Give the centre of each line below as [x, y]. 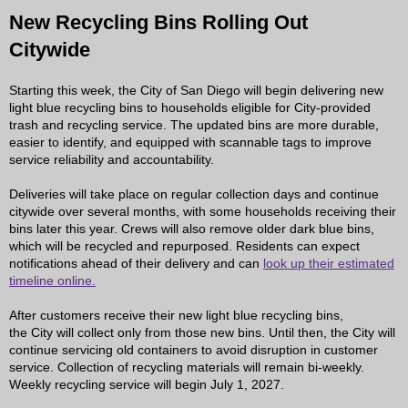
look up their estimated [329, 263]
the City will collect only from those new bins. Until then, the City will [202, 332]
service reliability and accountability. [112, 159]
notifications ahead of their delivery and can [136, 263]
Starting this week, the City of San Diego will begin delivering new [196, 90]
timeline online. [52, 280]
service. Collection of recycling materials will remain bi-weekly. [187, 367]
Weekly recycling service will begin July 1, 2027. [147, 384]
